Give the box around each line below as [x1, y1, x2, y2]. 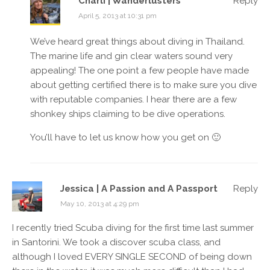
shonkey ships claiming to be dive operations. [30, 108, 225, 119]
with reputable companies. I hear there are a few [30, 93, 237, 105]
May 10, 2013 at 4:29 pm [60, 199, 139, 208]
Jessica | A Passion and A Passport [60, 183, 218, 194]
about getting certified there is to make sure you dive [30, 79, 257, 90]
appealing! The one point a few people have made [30, 64, 249, 76]
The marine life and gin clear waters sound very [30, 50, 233, 61]
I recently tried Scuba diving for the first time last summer [12, 222, 254, 233]
